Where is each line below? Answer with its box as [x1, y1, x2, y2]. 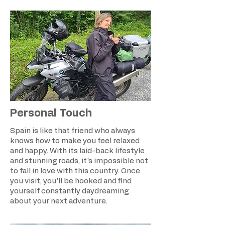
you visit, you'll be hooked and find [10, 177, 132, 185]
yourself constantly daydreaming [10, 187, 129, 195]
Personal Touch [10, 108, 92, 119]
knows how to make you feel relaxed [10, 137, 140, 145]
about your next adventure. [10, 197, 107, 205]
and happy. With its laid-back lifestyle [10, 147, 145, 155]
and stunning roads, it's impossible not [10, 157, 148, 165]
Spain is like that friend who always [10, 127, 135, 135]
